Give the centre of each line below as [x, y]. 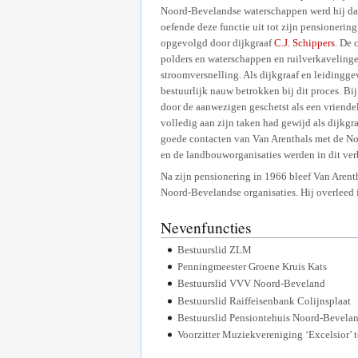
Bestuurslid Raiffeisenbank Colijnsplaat [264, 300]
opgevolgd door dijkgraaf [217, 43]
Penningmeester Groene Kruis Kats [252, 266]
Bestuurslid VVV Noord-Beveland [251, 284]
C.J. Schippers [304, 43]
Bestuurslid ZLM [214, 249]
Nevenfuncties [206, 227]
